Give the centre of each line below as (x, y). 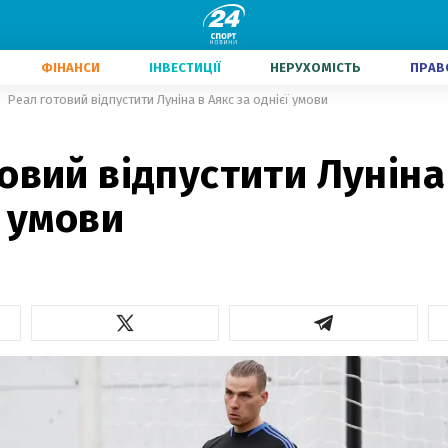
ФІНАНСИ (70, 67)
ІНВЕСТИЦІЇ (185, 67)
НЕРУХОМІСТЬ (315, 67)
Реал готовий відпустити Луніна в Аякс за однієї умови (167, 99)
